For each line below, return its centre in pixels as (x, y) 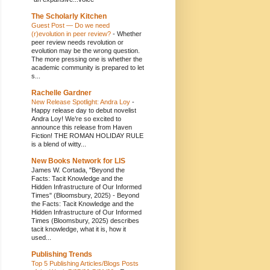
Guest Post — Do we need (71, 25)
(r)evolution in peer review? (72, 33)
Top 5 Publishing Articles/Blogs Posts (85, 263)
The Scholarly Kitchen (69, 16)
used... (41, 237)
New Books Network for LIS (78, 161)
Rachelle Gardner (61, 93)
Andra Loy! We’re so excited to (76, 118)
